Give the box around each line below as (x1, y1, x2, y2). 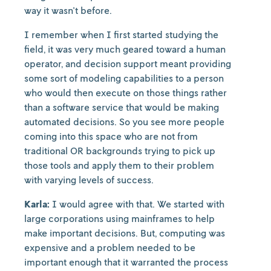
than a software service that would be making (24, 101, 219, 113)
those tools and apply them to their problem (24, 159, 214, 171)
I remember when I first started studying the (24, 28, 218, 41)
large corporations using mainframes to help (24, 212, 215, 224)
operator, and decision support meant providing (24, 57, 231, 70)
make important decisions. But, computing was (24, 227, 225, 239)
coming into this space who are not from (24, 130, 198, 142)
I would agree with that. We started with (50, 198, 224, 210)
